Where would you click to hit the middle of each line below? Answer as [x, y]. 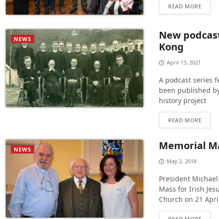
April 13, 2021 [184, 63]
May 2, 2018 [182, 161]
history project [183, 101]
